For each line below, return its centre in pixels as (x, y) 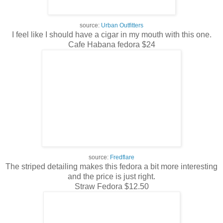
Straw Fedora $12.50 (111, 187)
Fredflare (122, 158)
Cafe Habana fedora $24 (111, 45)
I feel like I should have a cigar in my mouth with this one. (111, 35)
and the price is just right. (111, 177)
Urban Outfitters (122, 26)
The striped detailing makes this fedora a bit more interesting (111, 167)
